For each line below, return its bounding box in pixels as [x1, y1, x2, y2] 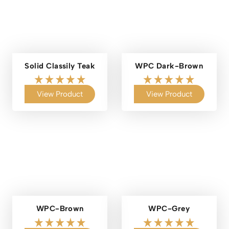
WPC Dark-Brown [135, 61, 203, 71]
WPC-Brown [36, 204, 84, 214]
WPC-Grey [148, 204, 190, 214]
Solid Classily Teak [25, 61, 96, 71]
